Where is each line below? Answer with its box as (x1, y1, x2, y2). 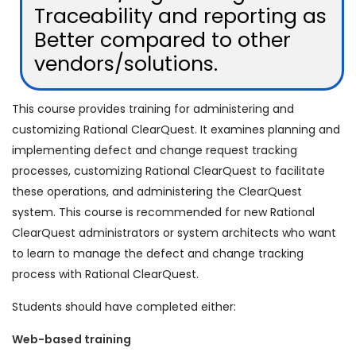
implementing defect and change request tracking (12, 142, 297, 158)
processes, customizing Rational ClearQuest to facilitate (12, 163, 325, 179)
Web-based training (12, 331, 131, 347)
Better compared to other (34, 26, 291, 54)
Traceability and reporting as (34, 2, 327, 30)
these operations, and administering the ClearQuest (12, 184, 302, 199)
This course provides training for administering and (12, 101, 294, 117)
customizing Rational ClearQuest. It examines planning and (12, 122, 340, 137)
